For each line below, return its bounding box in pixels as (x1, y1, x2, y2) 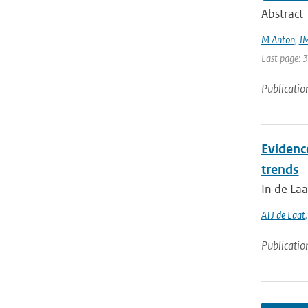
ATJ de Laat (261, 208, 305, 221)
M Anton (261, 33, 295, 46)
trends (261, 162, 299, 177)
